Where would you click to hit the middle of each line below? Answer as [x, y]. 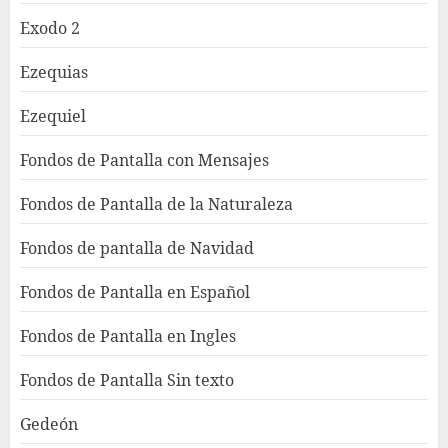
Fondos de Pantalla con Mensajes [144, 159]
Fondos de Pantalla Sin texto [127, 379]
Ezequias [54, 71]
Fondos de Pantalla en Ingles [128, 335]
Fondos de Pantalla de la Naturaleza [156, 203]
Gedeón [49, 423]
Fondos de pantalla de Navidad [137, 247]
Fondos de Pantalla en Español [135, 291]
